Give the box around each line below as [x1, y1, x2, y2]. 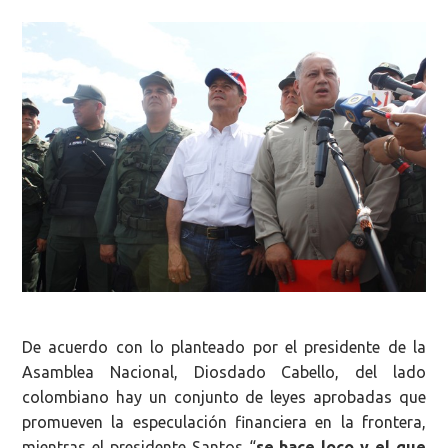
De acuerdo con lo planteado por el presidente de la [22, 337, 426, 356]
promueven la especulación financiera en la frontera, [22, 412, 426, 431]
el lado [365, 362, 427, 381]
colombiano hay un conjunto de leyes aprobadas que [22, 387, 426, 406]
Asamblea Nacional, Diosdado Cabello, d [22, 362, 366, 381]
